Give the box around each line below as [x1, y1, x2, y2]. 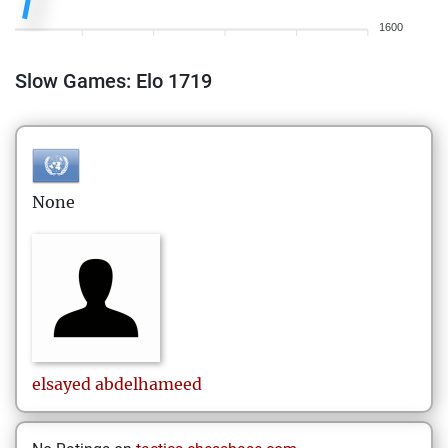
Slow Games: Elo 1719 [15, 69, 212, 93]
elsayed [32, 374, 91, 394]
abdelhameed [95, 374, 202, 394]
